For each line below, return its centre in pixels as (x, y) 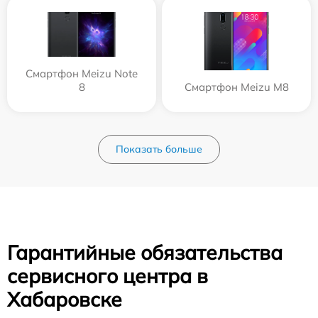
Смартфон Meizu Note (82, 73)
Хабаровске (65, 299)
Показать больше (159, 149)
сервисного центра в (108, 275)
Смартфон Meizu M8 (236, 87)
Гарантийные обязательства (145, 252)
